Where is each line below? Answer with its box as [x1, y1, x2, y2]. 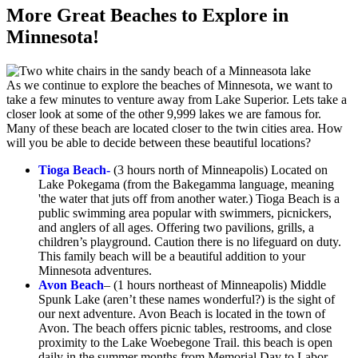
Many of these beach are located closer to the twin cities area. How [6, 121, 343, 135]
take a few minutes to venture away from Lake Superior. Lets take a [6, 92, 347, 106]
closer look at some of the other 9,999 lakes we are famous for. [6, 106, 321, 121]
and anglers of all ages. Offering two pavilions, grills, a [38, 220, 314, 234]
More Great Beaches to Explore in [6, 4, 288, 26]
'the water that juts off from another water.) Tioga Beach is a [38, 191, 340, 205]
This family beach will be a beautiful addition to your [38, 249, 305, 263]
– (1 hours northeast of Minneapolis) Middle [104, 277, 326, 292]
